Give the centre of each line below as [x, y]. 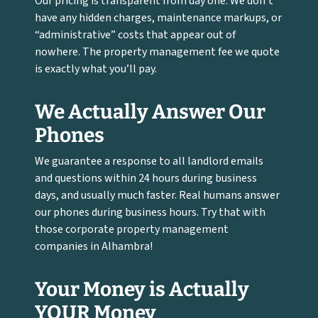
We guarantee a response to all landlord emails [149, 161]
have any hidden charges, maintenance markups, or [159, 18]
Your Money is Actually [142, 289]
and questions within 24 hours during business [146, 178]
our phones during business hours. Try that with [150, 212]
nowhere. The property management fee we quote [158, 52]
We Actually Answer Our [150, 112]
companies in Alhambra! [94, 246]
